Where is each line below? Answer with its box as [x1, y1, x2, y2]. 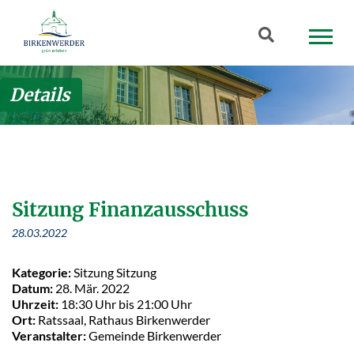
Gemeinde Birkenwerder [86, 327, 221, 343]
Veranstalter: [12, 327, 86, 343]
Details [9, 83, 70, 106]
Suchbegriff [258, 30, 309, 43]
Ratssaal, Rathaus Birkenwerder [36, 311, 210, 327]
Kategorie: [12, 264, 71, 280]
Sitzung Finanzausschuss [12, 197, 248, 222]
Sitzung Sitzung [71, 264, 156, 280]
